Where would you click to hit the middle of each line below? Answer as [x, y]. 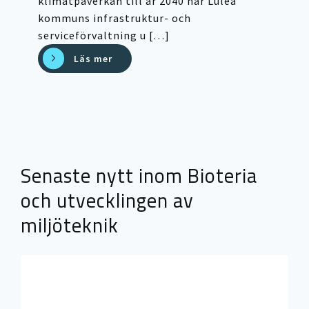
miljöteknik [70, 226]
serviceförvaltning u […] [104, 35]
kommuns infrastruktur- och [115, 18]
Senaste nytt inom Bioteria [139, 176]
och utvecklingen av [107, 201]
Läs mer [93, 58]
